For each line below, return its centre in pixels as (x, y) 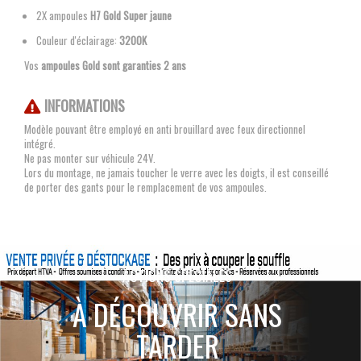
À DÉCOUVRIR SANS (177, 314)
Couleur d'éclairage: (78, 41)
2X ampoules (63, 16)
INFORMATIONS (84, 106)
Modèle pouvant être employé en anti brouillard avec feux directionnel (165, 129)
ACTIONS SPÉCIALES (177, 276)
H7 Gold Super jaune (131, 16)
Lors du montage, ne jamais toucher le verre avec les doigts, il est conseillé (176, 173)
